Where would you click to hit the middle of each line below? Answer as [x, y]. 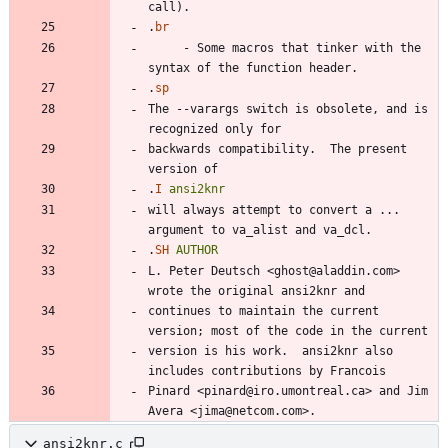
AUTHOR [197, 249]
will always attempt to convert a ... [274, 209]
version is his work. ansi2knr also [270, 350]
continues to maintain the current [263, 310]
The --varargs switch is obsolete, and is [288, 108]
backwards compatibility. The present [277, 148]
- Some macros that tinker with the [165, 47]
